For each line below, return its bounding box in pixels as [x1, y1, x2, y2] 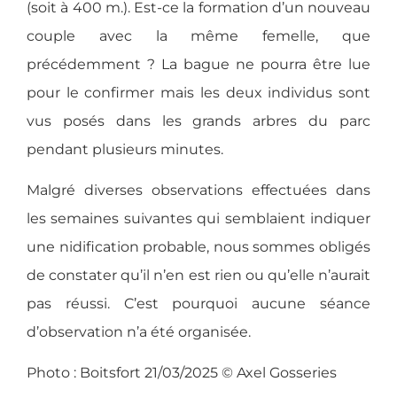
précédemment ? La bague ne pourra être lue [27, 55, 370, 73]
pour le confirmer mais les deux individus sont [27, 83, 370, 101]
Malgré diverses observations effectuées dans [27, 182, 370, 199]
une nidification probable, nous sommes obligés [27, 238, 370, 256]
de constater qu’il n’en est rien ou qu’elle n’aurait [27, 267, 370, 284]
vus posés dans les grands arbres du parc [27, 112, 370, 129]
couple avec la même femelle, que [27, 27, 370, 44]
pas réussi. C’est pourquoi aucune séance [27, 295, 370, 313]
